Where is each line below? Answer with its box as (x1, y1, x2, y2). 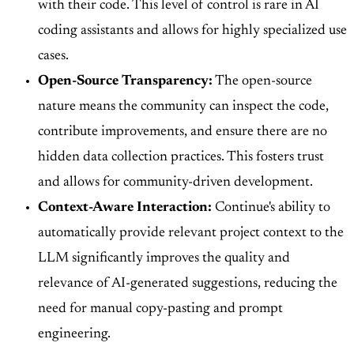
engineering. (38, 327, 111, 342)
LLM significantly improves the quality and (38, 251, 290, 266)
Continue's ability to (212, 201, 330, 216)
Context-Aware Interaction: (38, 201, 212, 216)
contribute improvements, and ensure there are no (38, 125, 327, 140)
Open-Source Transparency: (38, 74, 213, 89)
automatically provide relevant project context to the (38, 226, 344, 241)
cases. (38, 49, 69, 64)
